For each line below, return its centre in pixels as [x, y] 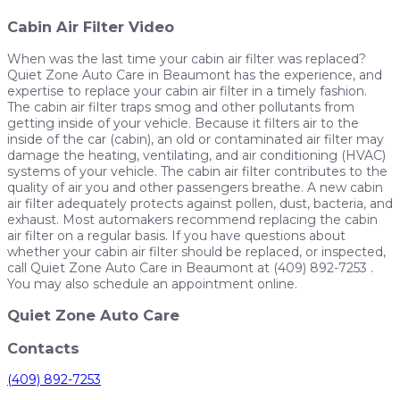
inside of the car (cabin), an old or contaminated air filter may [196, 139]
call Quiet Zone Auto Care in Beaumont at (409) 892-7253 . [190, 267]
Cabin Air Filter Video [91, 27]
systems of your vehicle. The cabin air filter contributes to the [197, 171]
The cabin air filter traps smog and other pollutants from [181, 107]
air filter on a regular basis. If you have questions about [176, 235]
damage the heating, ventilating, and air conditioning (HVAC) [196, 155]
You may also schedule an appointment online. [154, 283]
